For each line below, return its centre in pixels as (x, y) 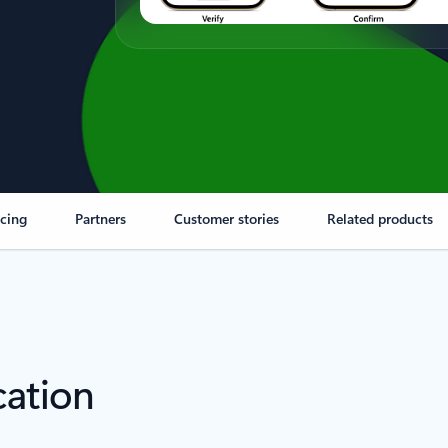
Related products (380, 219)
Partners (101, 219)
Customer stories (227, 219)
